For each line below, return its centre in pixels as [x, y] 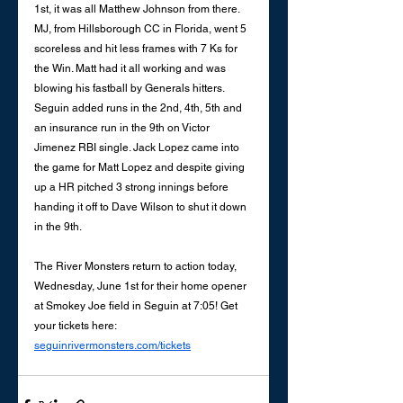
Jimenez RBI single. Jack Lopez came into [138, 148]
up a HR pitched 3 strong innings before [133, 188]
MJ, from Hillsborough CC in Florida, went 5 [142, 29]
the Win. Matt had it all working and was [131, 69]
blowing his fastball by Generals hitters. [130, 89]
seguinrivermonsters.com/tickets [112, 346]
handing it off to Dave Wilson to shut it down [142, 207]
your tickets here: [76, 326]
